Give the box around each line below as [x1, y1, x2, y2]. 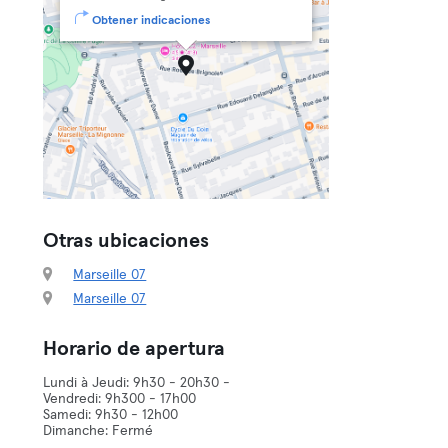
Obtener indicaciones [92, 15, 211, 27]
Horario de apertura [43, 339, 226, 359]
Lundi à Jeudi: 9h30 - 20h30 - [43, 376, 231, 390]
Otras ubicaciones [43, 231, 210, 251]
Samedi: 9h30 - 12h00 [43, 408, 179, 422]
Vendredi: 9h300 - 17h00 [43, 392, 197, 406]
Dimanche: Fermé [43, 424, 154, 438]
